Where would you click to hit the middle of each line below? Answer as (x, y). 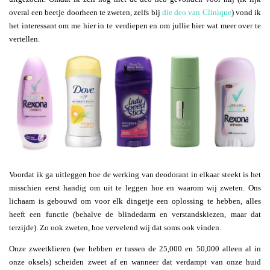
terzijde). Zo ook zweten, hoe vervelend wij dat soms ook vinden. (115, 227)
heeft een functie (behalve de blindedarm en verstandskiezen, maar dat (135, 214)
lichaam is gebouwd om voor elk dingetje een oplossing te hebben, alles (135, 201)
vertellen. (24, 39)
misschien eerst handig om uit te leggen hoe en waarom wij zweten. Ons (135, 187)
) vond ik (246, 12)
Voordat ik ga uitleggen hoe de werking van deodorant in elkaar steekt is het (135, 174)
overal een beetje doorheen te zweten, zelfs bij (86, 12)
